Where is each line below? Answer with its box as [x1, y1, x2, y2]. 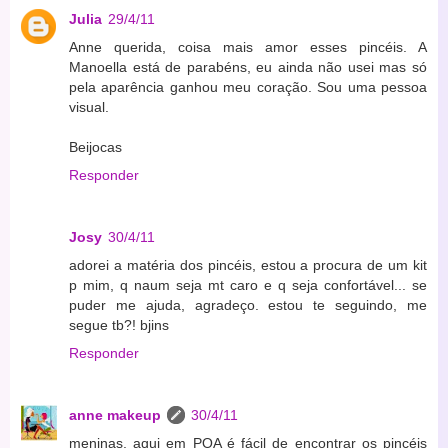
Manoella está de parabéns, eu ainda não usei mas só [69, 59, 427, 76]
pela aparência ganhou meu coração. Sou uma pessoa [69, 79, 427, 96]
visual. [69, 99, 109, 116]
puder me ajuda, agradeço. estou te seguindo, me [69, 297, 427, 314]
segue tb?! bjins [69, 317, 169, 334]
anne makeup [69, 407, 161, 424]
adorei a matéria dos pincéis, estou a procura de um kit [69, 257, 427, 274]
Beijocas [69, 139, 122, 156]
